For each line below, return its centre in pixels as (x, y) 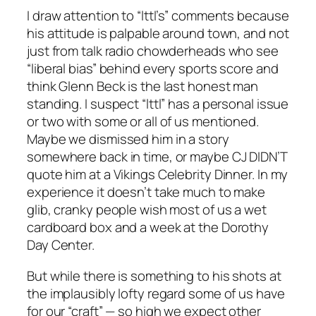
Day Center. (61, 245)
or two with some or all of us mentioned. (143, 122)
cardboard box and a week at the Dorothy (148, 227)
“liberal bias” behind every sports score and (153, 69)
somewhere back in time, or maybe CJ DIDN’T (157, 157)
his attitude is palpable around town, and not (158, 34)
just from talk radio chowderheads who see (153, 51)
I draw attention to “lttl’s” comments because (158, 16)
